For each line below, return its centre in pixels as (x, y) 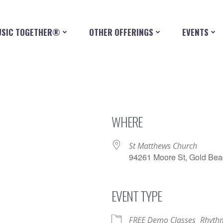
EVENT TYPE (137, 196)
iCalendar (40, 208)
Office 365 (141, 208)
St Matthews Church (163, 146)
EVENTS (195, 32)
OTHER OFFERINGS (121, 32)
